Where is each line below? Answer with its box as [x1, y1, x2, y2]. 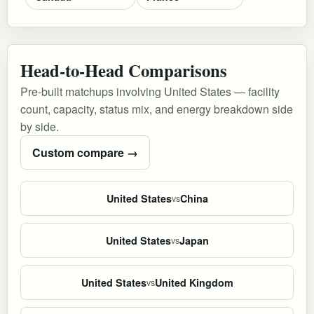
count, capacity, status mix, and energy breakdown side [20, 100, 293, 117]
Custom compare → [32, 144, 138, 161]
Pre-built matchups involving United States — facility [20, 83, 280, 100]
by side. [20, 118, 59, 135]
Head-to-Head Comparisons [20, 57, 227, 83]
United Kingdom [154, 275, 233, 289]
